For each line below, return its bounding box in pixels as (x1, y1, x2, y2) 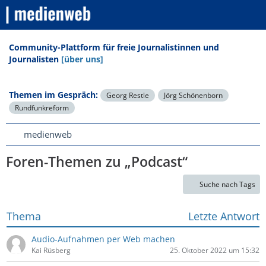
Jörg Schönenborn (164, 90, 223, 100)
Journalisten (9, 53, 61, 65)
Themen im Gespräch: (9, 89, 100, 100)
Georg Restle (106, 90, 149, 100)
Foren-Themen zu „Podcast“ (6, 152, 188, 171)
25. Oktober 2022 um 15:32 (170, 245, 259, 255)
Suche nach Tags (199, 179, 255, 189)
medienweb (24, 128, 72, 140)
